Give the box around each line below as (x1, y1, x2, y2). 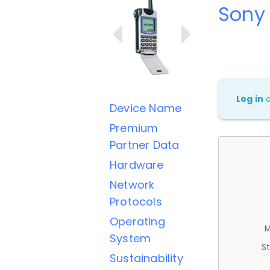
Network (110, 177, 155, 192)
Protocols (110, 194, 162, 209)
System (110, 231, 151, 246)
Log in (236, 92, 264, 105)
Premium (110, 121, 159, 136)
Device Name (110, 101, 182, 116)
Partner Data (110, 137, 180, 152)
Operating (110, 214, 165, 229)
